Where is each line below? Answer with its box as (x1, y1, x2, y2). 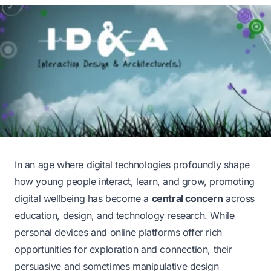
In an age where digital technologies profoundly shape (15, 158, 250, 171)
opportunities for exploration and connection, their (15, 243, 232, 256)
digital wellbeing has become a (15, 192, 152, 205)
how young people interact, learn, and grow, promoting (15, 175, 255, 188)
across (223, 192, 255, 205)
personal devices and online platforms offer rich (15, 226, 222, 239)
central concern (151, 192, 223, 205)
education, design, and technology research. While (15, 209, 235, 222)
